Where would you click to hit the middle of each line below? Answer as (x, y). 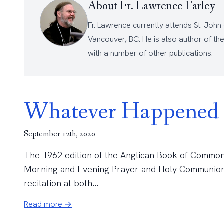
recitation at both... (61, 183)
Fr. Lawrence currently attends (141, 25)
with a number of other (129, 53)
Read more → (48, 204)
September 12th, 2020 (60, 134)
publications (190, 53)
